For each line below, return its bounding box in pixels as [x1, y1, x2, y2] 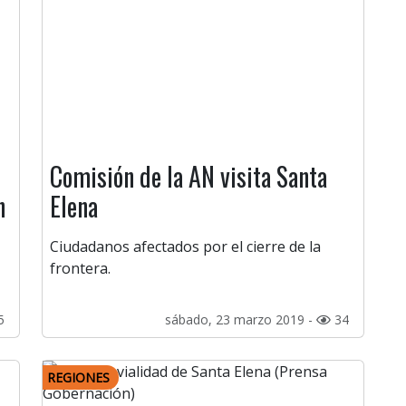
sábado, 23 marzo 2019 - [165, 311, 316, 329]
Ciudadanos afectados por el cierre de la [50, 237, 321, 257]
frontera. [50, 258, 111, 279]
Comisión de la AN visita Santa [50, 158, 327, 196]
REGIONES [47, 369, 110, 387]
